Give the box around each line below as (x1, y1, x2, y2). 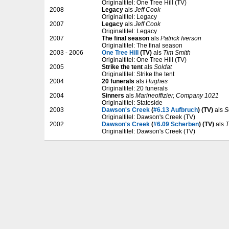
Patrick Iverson (161, 34, 201, 42)
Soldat (154, 63, 172, 71)
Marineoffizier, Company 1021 (135, 91, 219, 99)
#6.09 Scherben (153, 120, 199, 128)
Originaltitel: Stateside (102, 99, 163, 106)
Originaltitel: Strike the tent (102, 70, 174, 78)
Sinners (102, 91, 124, 99)
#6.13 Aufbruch (153, 106, 198, 113)
